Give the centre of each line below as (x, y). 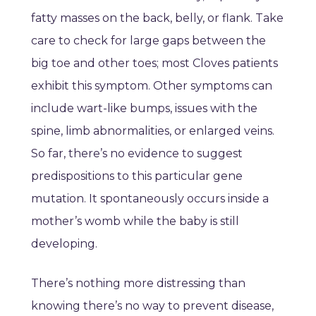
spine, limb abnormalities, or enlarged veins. (153, 131)
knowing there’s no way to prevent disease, (152, 306)
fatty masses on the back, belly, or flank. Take (157, 18)
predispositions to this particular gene (137, 176)
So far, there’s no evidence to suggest (137, 154)
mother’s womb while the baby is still (135, 221)
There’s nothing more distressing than (138, 284)
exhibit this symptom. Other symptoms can (152, 86)
